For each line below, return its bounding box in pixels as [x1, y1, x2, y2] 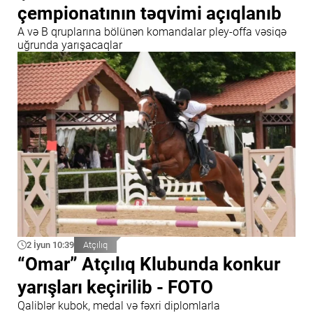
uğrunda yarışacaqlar [17, 38, 122, 52]
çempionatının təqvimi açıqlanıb [17, 2, 282, 24]
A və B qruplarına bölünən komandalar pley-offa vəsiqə [17, 24, 286, 38]
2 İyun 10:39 [27, 240, 74, 251]
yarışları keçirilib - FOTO [17, 277, 213, 298]
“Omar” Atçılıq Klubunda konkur [17, 254, 280, 275]
